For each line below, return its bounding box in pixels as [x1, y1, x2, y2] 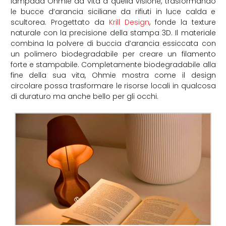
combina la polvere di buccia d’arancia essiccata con [10, 38, 216, 49]
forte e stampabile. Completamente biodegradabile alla [10, 60, 216, 70]
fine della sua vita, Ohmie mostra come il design [10, 70, 216, 81]
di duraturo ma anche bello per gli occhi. [10, 91, 158, 102]
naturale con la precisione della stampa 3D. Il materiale [10, 28, 216, 38]
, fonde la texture [149, 17, 216, 28]
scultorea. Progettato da [10, 17, 109, 28]
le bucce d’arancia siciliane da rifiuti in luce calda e [10, 7, 216, 17]
